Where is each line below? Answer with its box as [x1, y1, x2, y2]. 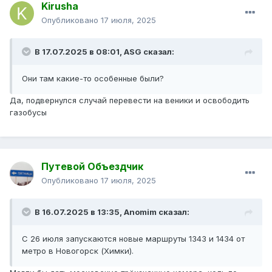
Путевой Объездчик [41, 160, 143, 173]
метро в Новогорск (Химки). [22, 246, 134, 256]
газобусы [10, 107, 49, 118]
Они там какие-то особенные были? [22, 73, 166, 84]
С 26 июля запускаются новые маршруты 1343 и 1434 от [22, 234, 245, 244]
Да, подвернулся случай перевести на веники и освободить [10, 95, 250, 106]
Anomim [124, 207, 157, 217]
